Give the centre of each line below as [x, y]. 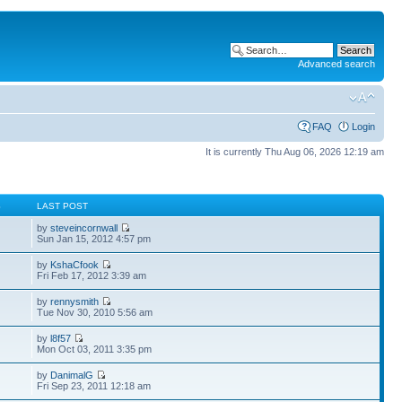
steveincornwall [84, 228]
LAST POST [63, 206]
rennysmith [75, 301]
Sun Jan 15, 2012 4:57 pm [94, 239]
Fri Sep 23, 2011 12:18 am [94, 386]
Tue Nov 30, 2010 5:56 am [95, 312]
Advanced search [336, 64]
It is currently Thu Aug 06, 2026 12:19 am [295, 151]
